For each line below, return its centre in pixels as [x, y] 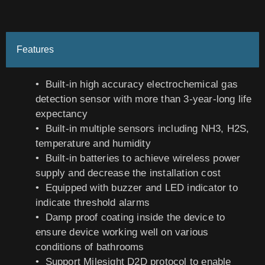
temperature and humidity [93, 143]
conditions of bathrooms [90, 247]
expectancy [62, 114]
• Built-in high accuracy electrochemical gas [137, 84]
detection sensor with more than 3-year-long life [144, 99]
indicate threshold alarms [93, 203]
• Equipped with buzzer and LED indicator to [137, 188]
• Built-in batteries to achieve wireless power [138, 158]
